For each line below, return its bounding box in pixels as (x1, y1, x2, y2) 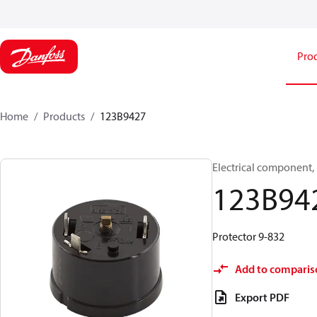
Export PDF (235, 290, 289, 304)
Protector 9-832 (212, 229, 284, 243)
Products (43, 109, 85, 123)
